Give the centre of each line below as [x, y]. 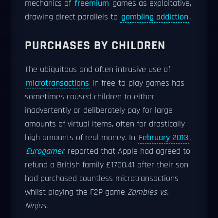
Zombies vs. [148, 192]
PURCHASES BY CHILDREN [95, 45]
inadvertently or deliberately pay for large [99, 110]
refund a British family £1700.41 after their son [107, 165]
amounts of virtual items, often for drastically [105, 124]
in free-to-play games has [137, 83]
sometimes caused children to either [90, 97]
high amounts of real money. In [81, 138]
